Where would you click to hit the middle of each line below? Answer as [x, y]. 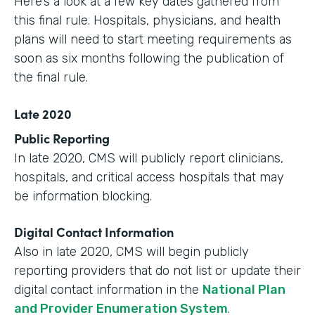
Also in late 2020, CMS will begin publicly [131, 252]
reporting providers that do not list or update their [157, 271]
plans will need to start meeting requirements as [153, 39]
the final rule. [51, 77]
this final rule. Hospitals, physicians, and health [147, 20]
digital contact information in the [108, 290]
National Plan [244, 290]
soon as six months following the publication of [149, 58]
